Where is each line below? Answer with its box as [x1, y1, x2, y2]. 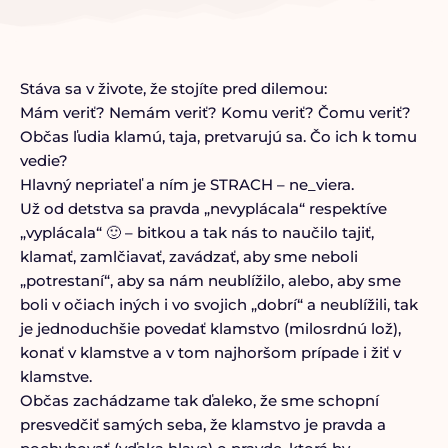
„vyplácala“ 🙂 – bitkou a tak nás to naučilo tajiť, [19, 223, 374, 242]
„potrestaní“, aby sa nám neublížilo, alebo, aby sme [19, 271, 401, 290]
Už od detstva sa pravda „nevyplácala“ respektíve [19, 199, 387, 218]
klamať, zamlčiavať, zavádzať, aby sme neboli [19, 247, 358, 266]
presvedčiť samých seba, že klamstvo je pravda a [19, 415, 386, 434]
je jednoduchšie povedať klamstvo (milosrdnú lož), [19, 319, 401, 338]
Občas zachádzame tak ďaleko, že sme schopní [19, 391, 379, 410]
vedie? [19, 151, 68, 170]
